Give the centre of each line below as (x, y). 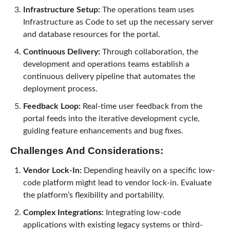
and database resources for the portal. (91, 34)
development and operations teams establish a (106, 64)
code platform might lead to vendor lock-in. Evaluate (117, 183)
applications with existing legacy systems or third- (113, 225)
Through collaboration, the (149, 52)
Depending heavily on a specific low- (148, 170)
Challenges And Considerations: (87, 150)
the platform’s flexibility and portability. (93, 195)
